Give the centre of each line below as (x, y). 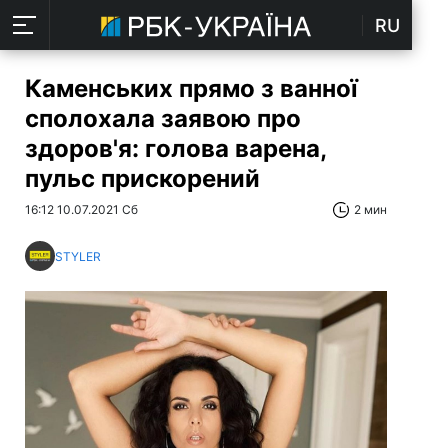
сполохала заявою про (163, 118)
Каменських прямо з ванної (191, 88)
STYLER (78, 256)
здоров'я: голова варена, (175, 148)
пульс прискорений (142, 178)
